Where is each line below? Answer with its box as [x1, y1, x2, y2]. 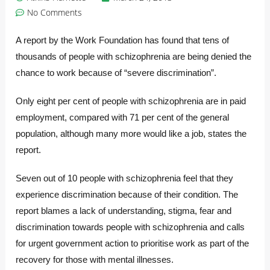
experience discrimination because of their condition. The [16, 189, 239, 200]
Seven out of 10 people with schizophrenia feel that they [16, 173, 234, 184]
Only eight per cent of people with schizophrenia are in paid [16, 96, 246, 107]
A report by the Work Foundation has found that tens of [16, 35, 230, 46]
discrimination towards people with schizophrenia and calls [16, 222, 245, 233]
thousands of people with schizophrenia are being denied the [16, 51, 252, 62]
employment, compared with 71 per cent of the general [16, 112, 230, 123]
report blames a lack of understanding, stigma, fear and [16, 206, 232, 216]
